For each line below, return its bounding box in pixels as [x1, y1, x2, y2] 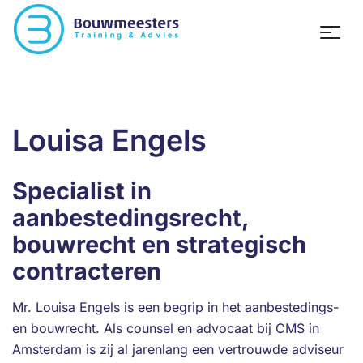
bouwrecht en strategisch [12, 230, 306, 258]
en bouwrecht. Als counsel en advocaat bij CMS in [12, 320, 319, 336]
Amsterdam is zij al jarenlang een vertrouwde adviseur [12, 341, 344, 357]
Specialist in [12, 177, 152, 205]
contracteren [12, 257, 161, 285]
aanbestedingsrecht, [12, 203, 249, 232]
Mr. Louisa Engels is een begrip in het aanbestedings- [12, 299, 339, 315]
